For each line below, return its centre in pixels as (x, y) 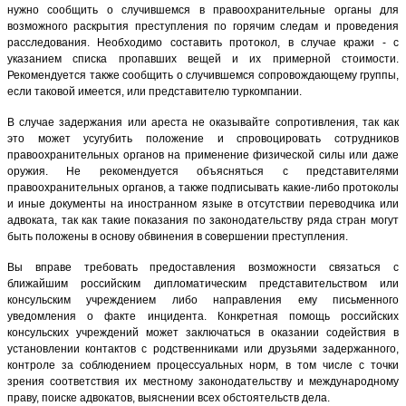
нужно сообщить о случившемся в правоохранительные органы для (203, 10)
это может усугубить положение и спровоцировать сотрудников (203, 138)
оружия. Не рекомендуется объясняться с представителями (203, 171)
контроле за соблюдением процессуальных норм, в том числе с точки (203, 365)
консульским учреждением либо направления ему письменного (203, 300)
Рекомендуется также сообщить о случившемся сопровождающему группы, (203, 75)
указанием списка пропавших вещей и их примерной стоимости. (203, 58)
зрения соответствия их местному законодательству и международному (203, 381)
